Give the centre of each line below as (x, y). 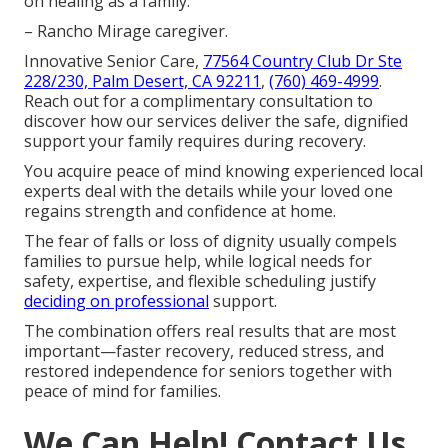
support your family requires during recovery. (195, 140)
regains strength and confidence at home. (180, 210)
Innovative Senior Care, (113, 60)
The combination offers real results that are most (210, 330)
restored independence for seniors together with (208, 370)
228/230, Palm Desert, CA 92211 (142, 80)
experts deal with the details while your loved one (208, 190)
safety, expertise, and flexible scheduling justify (200, 280)
